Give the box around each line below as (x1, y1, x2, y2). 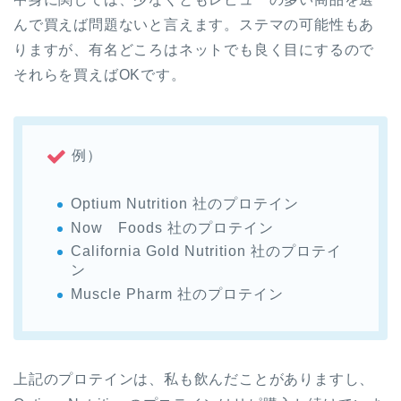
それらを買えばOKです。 (13, 67, 186, 82)
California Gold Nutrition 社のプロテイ (71, 243, 342, 260)
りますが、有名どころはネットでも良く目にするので (13, 42, 375, 57)
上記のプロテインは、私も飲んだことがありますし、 (13, 371, 375, 387)
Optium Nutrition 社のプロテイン (71, 196, 299, 211)
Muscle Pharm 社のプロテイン (71, 286, 284, 302)
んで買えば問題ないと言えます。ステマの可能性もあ (13, 17, 375, 32)
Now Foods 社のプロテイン (71, 219, 274, 235)
